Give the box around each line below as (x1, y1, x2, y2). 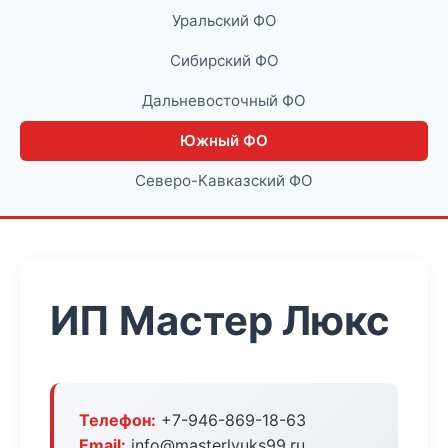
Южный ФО (180, 131, 268, 150)
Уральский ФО (171, 11, 277, 30)
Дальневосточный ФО (142, 91, 306, 110)
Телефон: (79, 410, 156, 430)
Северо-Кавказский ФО (135, 171, 313, 190)
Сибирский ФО (169, 51, 279, 70)
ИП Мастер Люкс (50, 296, 390, 345)
